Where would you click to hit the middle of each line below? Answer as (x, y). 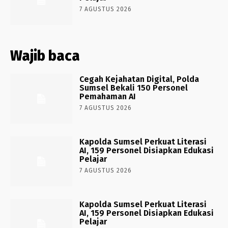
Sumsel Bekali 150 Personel (134, 88)
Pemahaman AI (108, 96)
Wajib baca (45, 55)
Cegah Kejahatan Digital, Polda (139, 79)
